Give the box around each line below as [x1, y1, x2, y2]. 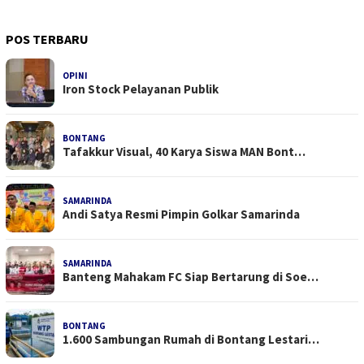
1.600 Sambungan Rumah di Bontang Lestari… [63, 331, 319, 347]
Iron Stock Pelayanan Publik [63, 80, 219, 97]
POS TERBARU [6, 30, 89, 47]
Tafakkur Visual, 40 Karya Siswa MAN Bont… [63, 143, 305, 159]
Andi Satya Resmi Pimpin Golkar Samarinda [63, 206, 300, 222]
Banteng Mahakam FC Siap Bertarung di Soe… [63, 268, 318, 284]
